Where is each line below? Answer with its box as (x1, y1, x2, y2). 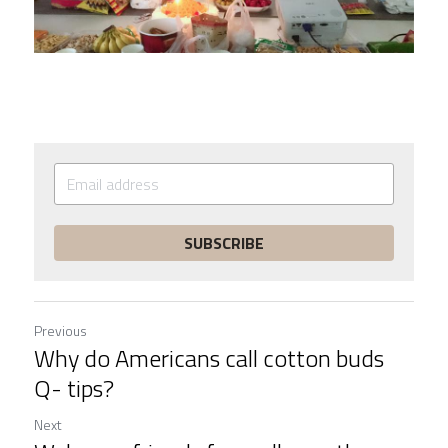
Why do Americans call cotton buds (34, 340, 384, 377)
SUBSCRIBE (184, 231, 264, 256)
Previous (34, 320, 87, 342)
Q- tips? (34, 370, 114, 407)
